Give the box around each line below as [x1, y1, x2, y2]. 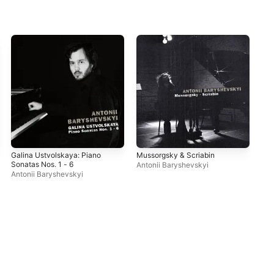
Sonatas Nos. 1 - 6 [11, 159, 74, 169]
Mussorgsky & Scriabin [136, 150, 215, 160]
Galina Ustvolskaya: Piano [11, 150, 102, 160]
